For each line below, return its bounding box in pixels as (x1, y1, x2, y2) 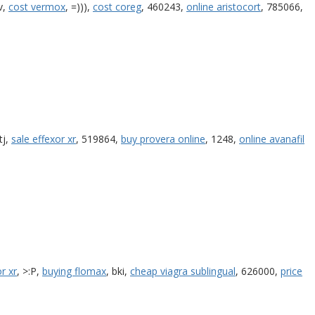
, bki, (106, 264, 130, 278)
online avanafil (239, 131, 304, 146)
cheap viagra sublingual (130, 264, 236, 278)
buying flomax (42, 264, 106, 278)
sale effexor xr (11, 131, 76, 146)
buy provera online (121, 131, 205, 146)
